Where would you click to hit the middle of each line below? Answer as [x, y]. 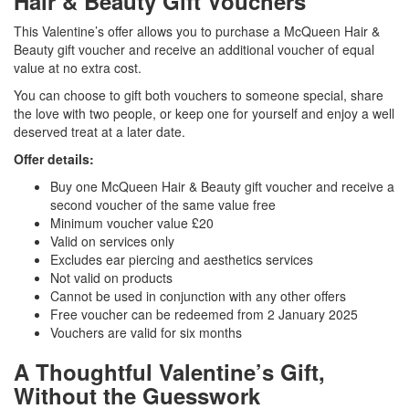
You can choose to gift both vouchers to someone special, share [199, 95]
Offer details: [54, 159]
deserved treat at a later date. [100, 132]
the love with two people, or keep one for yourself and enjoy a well [204, 114]
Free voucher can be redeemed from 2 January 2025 [204, 315]
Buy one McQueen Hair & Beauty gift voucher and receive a [222, 187]
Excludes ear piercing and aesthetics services [182, 260]
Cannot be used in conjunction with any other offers [198, 296]
